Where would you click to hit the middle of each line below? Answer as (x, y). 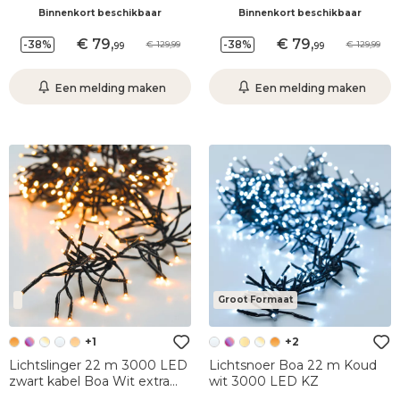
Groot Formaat (255, 300)
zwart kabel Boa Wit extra (89, 381)
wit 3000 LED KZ (264, 381)
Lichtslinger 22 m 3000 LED (98, 365)
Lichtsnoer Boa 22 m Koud (293, 365)
